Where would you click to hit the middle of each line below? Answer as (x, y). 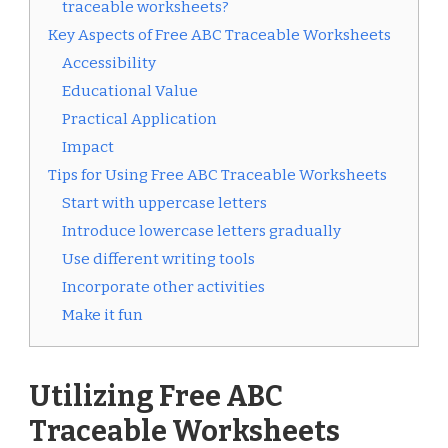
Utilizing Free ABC (156, 397)
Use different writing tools (158, 259)
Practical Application (139, 119)
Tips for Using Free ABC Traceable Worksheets (217, 175)
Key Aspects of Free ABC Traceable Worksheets (219, 35)
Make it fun (102, 315)
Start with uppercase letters (164, 203)
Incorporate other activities (163, 287)
